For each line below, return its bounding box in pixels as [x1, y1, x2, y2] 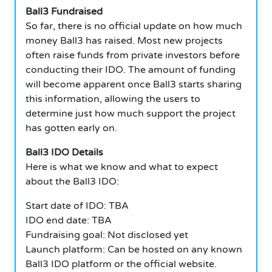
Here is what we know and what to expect [25, 160, 218, 173]
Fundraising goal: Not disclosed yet [25, 228, 188, 241]
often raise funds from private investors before [25, 49, 240, 61]
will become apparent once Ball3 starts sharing [25, 78, 242, 90]
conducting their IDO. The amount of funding [25, 63, 236, 76]
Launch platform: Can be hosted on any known [25, 243, 242, 256]
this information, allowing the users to [25, 92, 200, 105]
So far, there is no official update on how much [25, 19, 242, 32]
